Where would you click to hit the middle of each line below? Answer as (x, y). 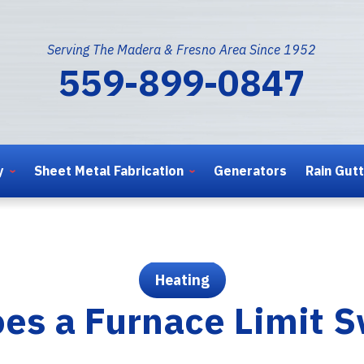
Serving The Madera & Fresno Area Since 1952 (182, 49)
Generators (250, 170)
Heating (182, 279)
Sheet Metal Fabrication (109, 170)
